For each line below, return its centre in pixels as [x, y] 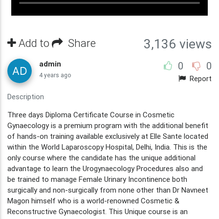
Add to [34, 43]
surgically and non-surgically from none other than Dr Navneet [108, 190]
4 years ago [55, 75]
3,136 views [178, 44]
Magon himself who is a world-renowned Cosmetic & [93, 200]
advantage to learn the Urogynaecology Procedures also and [105, 168]
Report [199, 78]
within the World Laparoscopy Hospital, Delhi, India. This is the [107, 147]
